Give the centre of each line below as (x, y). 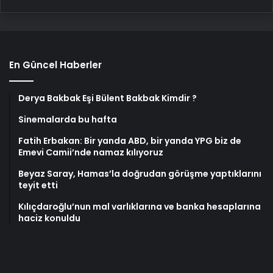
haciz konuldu (49, 218)
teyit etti (38, 185)
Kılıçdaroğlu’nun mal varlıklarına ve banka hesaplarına (140, 206)
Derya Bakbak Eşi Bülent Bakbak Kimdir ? (108, 98)
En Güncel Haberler (55, 65)
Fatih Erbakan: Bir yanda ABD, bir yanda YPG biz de (130, 140)
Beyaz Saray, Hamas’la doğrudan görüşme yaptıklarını (140, 173)
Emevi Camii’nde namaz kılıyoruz (91, 152)
